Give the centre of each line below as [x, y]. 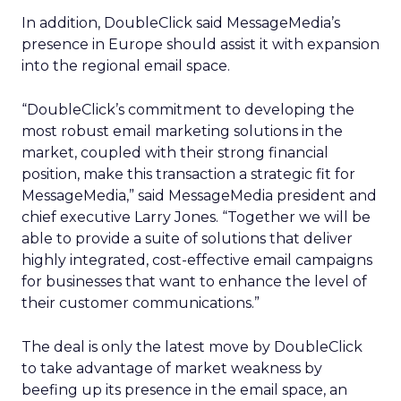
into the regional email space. [126, 66]
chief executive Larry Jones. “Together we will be [196, 217]
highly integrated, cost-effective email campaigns [197, 260]
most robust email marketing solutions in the [182, 131]
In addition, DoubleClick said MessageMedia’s [181, 23]
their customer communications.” [141, 303]
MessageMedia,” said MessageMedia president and [199, 196]
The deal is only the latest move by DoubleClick [192, 347]
